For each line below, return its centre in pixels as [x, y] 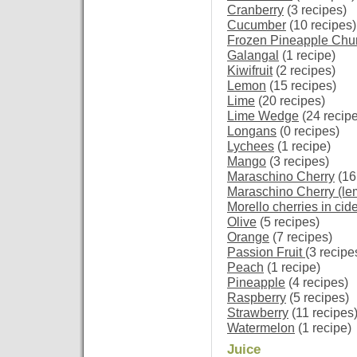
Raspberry [257, 298]
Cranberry [255, 10]
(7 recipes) [301, 237]
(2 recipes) [304, 71]
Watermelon [261, 328]
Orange [248, 237]
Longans [252, 131]
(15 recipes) [301, 86]
